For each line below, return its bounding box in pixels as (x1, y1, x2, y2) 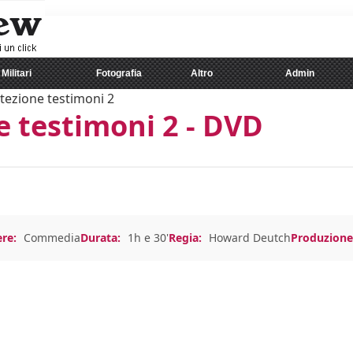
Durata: (80, 230, 121, 245)
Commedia (24, 230, 80, 245)
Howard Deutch (209, 230, 291, 245)
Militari (2, 68, 32, 79)
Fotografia (96, 68, 142, 79)
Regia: (169, 230, 202, 245)
